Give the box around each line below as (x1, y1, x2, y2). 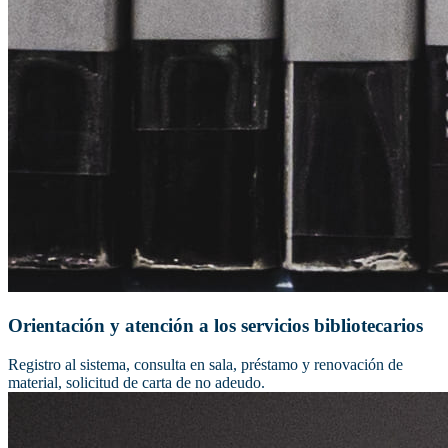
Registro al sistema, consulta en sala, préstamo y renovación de (8, 355, 403, 373)
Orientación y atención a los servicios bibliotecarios (8, 315, 423, 336)
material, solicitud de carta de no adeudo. (8, 373, 265, 391)
